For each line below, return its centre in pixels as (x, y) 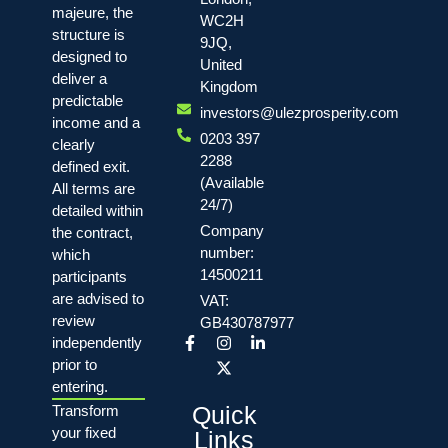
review (73, 320)
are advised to (97, 298)
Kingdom (228, 86)
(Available (231, 182)
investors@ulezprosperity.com (299, 112)
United (220, 64)
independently (96, 342)
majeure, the (92, 12)
